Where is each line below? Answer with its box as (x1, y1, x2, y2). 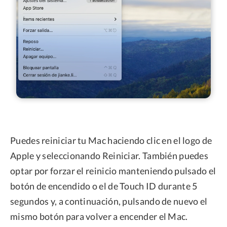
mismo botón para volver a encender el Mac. (10, 211, 188, 222)
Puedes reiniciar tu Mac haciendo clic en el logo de (10, 135, 212, 146)
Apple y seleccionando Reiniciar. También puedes (10, 150, 209, 162)
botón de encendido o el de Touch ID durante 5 (10, 180, 198, 192)
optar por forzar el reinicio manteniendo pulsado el (10, 165, 216, 177)
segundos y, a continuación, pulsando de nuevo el (10, 196, 208, 207)
